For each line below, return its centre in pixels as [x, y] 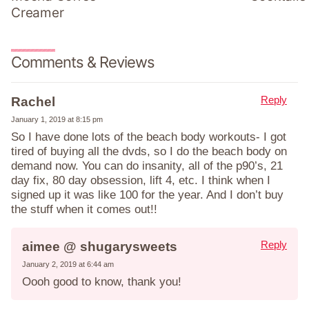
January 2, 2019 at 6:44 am [68, 264]
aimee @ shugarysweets [100, 246]
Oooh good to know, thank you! [102, 281]
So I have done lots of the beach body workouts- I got [149, 137]
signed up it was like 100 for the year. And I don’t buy [147, 195]
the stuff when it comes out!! [86, 209]
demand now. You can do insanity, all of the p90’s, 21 [147, 166]
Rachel [33, 101]
